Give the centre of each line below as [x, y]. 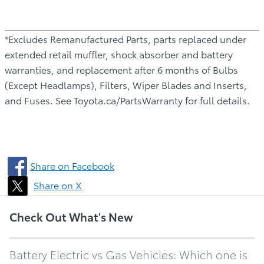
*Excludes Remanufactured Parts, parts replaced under [126, 38]
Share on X [58, 184]
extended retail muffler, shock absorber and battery [119, 54]
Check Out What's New [71, 216]
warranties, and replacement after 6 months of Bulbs [121, 69]
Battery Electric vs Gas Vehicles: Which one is [128, 254]
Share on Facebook [72, 165]
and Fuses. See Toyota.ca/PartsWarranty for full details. [127, 100]
